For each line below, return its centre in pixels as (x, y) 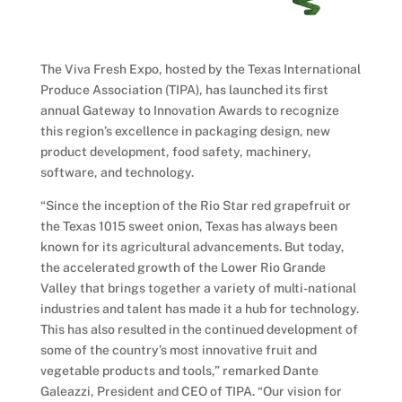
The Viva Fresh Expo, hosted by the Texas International (200, 69)
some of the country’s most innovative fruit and (178, 350)
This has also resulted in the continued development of (199, 329)
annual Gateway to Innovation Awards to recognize (189, 110)
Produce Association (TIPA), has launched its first (184, 89)
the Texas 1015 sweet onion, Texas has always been (188, 226)
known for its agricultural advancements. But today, (192, 246)
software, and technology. (117, 172)
